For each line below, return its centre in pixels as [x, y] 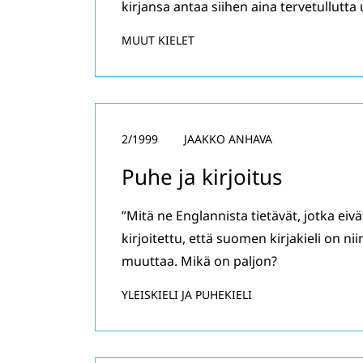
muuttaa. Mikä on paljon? [199, 261]
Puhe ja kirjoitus [202, 177]
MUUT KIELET [158, 40]
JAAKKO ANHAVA [228, 139]
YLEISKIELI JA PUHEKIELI [187, 295]
